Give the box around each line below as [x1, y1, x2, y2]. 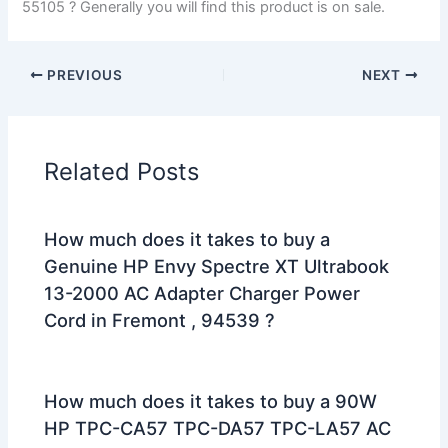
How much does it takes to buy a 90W [44, 390, 378, 413]
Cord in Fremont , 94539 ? [44, 308, 276, 331]
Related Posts [44, 156, 200, 186]
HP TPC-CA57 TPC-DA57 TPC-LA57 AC [44, 417, 392, 440]
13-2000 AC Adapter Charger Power [44, 281, 361, 304]
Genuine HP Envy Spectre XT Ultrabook [44, 254, 390, 277]
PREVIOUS [43, 66, 123, 83]
